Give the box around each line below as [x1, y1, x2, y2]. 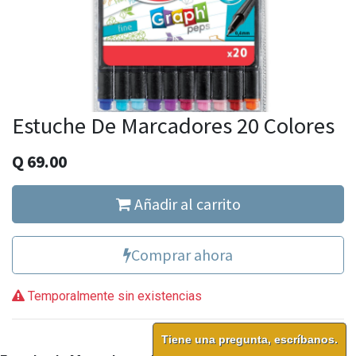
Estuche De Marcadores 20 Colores [12, 111, 335, 140]
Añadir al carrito [130, 194, 241, 214]
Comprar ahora [131, 245, 233, 265]
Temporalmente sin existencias [25, 288, 202, 304]
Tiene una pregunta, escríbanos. [161, 333, 338, 346]
